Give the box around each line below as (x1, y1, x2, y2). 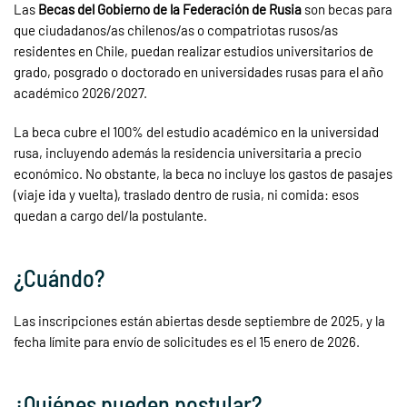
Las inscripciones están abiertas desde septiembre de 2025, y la (14, 313, 385, 329)
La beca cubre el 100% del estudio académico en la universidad (14, 124, 379, 140)
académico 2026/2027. (14, 84, 147, 101)
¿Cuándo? (14, 263, 104, 292)
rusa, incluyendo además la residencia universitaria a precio (14, 144, 362, 161)
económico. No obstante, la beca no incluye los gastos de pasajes (14, 165, 392, 182)
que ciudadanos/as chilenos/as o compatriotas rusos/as (14, 22, 338, 38)
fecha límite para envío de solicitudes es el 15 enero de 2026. (14, 333, 360, 350)
